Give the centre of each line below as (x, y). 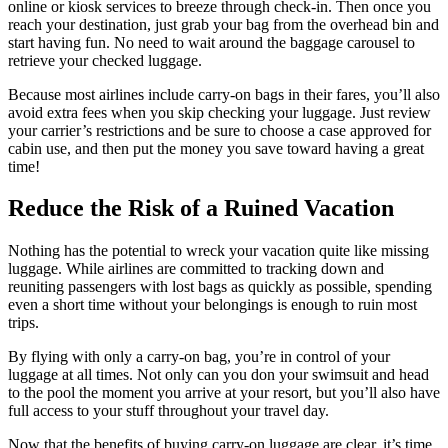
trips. (23, 323)
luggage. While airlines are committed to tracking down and (196, 269)
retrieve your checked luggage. (105, 60)
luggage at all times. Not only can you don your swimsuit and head (218, 375)
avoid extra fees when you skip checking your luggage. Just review (219, 112)
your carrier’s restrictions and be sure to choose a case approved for (219, 130)
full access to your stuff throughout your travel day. (168, 411)
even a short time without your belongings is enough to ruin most (212, 305)
